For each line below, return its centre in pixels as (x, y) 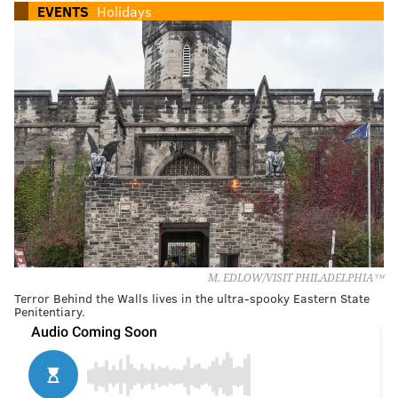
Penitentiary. (50, 311)
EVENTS (63, 12)
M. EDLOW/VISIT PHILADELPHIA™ (296, 278)
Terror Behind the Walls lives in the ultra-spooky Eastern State (192, 298)
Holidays (124, 12)
